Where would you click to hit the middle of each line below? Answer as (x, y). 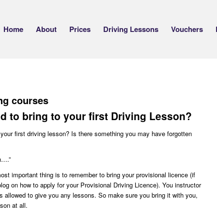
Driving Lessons (131, 29)
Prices (80, 29)
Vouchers (187, 29)
